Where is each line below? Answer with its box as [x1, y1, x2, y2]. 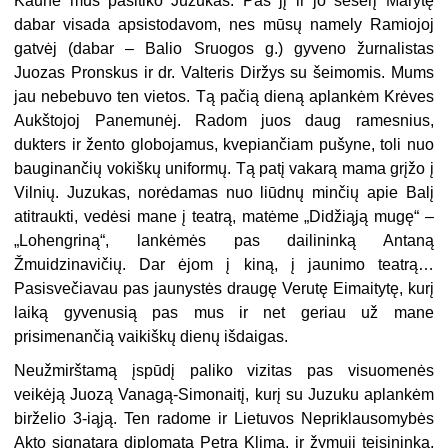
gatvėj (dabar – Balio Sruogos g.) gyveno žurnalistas [14, 40, 434, 58]
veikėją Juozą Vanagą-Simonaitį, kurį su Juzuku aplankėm [14, 386, 434, 404]
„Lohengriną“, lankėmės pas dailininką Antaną [14, 232, 434, 250]
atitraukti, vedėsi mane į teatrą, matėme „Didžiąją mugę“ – [14, 208, 434, 226]
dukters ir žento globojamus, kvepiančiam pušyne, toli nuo [14, 136, 434, 154]
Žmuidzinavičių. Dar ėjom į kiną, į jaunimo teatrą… [14, 256, 434, 274]
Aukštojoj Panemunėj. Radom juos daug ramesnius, [14, 112, 434, 130]
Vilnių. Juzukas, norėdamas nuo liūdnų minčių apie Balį [14, 184, 434, 202]
